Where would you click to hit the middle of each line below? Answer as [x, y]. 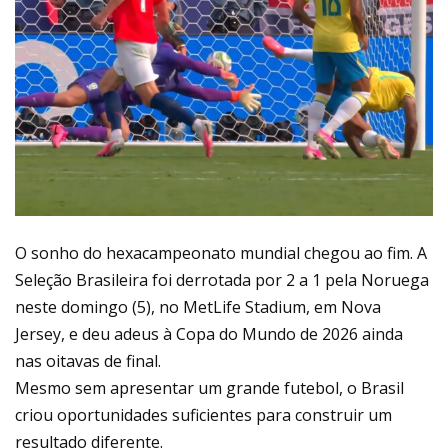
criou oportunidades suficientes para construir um [203, 415]
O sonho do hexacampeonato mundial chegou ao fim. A [221, 253]
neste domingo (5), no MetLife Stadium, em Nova [198, 307]
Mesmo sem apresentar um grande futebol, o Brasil [209, 388]
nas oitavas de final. [88, 361]
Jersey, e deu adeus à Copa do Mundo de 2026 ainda [209, 334]
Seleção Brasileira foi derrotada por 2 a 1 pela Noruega [222, 280]
